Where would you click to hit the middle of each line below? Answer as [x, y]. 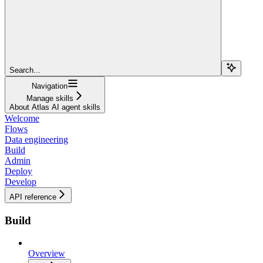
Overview [47, 254]
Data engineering [36, 139]
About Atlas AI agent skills [55, 107]
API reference [33, 197]
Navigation [50, 86]
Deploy [18, 171]
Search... [25, 70]
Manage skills [50, 98]
